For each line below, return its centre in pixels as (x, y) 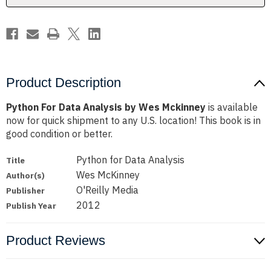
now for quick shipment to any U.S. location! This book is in (133, 121)
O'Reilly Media (108, 190)
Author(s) (25, 176)
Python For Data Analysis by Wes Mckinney (106, 107)
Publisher (25, 191)
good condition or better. (59, 134)
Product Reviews (56, 241)
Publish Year (31, 206)
